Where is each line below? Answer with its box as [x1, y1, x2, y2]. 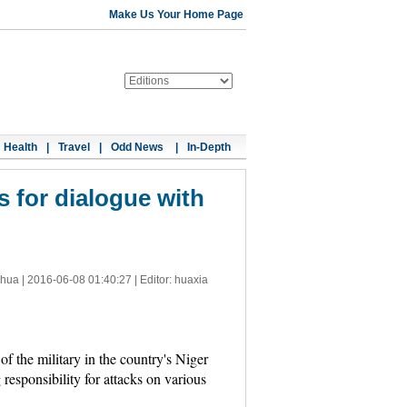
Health [4, 141, 37, 154]
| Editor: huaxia [131, 273, 208, 286]
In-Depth [187, 141, 231, 154]
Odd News [111, 141, 166, 154]
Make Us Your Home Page [109, 8, 243, 21]
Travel [58, 141, 90, 154]
